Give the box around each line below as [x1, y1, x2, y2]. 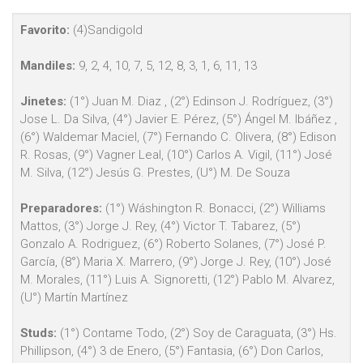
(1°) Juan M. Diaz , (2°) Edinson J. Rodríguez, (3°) [66, 94, 333, 109]
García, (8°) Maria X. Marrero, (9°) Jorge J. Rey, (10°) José [20, 254, 331, 270]
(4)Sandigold [70, 23, 143, 38]
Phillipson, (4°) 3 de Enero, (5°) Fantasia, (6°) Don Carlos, [20, 344, 323, 359]
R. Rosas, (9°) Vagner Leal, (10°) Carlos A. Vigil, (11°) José [20, 147, 332, 163]
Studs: [20, 326, 57, 341]
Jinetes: [20, 94, 66, 109]
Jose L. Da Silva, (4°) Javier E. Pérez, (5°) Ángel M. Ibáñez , [20, 112, 337, 127]
